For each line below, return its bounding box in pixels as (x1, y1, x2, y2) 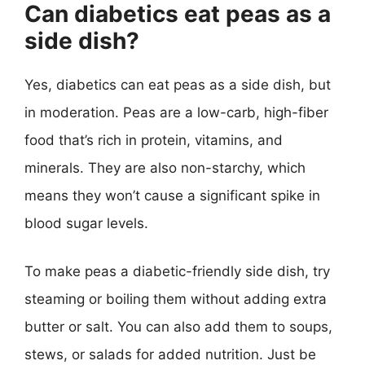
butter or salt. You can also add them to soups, (24, 319, 332, 335)
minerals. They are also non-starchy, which (24, 159, 306, 176)
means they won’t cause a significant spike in (24, 187, 320, 204)
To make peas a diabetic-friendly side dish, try (24, 263, 330, 279)
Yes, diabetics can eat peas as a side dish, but (24, 76, 331, 93)
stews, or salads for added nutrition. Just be (24, 346, 316, 363)
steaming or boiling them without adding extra (24, 291, 327, 307)
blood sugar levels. (24, 214, 148, 231)
